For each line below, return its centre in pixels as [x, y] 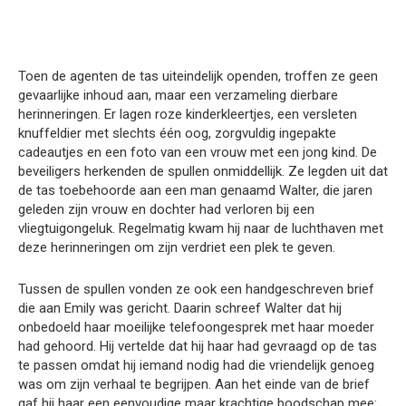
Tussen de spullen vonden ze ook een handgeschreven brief [196, 290]
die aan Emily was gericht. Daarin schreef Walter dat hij [180, 309]
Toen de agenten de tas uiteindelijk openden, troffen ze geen [198, 77]
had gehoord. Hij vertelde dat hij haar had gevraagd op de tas [198, 347]
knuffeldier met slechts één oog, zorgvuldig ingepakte [177, 134]
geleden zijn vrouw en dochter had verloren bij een [166, 210]
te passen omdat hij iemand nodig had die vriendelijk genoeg [196, 366]
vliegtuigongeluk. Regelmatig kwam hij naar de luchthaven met [201, 229]
